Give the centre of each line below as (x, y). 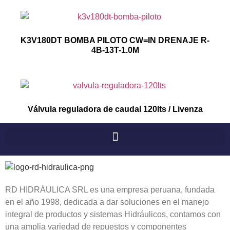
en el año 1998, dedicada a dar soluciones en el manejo (107, 202)
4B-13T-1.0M (115, 50)
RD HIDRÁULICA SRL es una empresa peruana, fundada (110, 190)
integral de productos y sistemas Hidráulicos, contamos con (113, 215)
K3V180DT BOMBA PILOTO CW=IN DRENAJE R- (115, 41)
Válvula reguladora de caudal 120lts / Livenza (115, 109)
